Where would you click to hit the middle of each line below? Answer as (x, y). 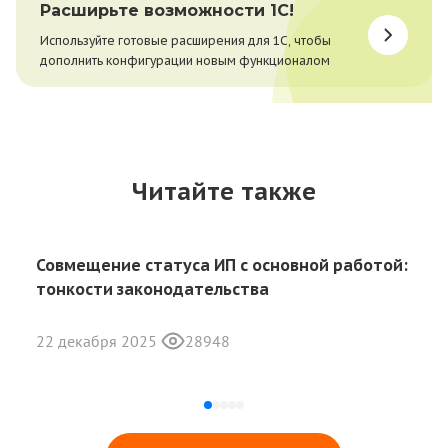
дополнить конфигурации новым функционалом (185, 60)
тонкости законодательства (152, 289)
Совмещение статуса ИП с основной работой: (222, 265)
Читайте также (224, 191)
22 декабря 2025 (98, 341)
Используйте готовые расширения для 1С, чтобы (185, 40)
